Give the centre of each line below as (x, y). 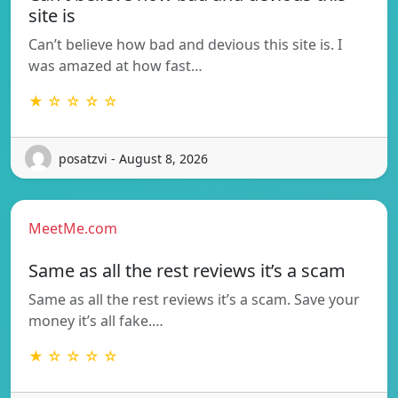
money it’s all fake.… (96, 321)
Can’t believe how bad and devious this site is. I (185, 45)
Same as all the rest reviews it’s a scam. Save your (194, 300)
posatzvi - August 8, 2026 (133, 158)
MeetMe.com (73, 229)
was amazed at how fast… (115, 66)
